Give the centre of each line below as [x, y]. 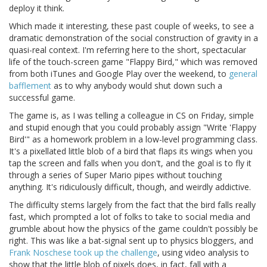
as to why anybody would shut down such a [137, 86]
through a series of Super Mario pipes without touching [115, 175]
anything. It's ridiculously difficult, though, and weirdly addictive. [130, 187]
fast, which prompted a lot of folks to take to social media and [130, 217]
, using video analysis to [203, 253]
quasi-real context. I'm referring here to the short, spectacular [128, 50]
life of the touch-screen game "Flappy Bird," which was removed [133, 62]
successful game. [42, 98]
